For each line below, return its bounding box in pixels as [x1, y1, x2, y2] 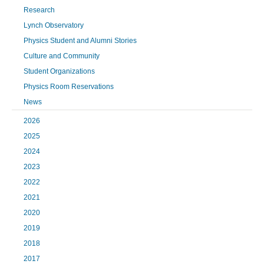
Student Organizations [24, 67, 95, 75]
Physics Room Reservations [24, 82, 114, 91]
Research [24, 5, 55, 14]
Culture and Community [24, 51, 100, 60]
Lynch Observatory [24, 21, 84, 29]
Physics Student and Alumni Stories [24, 36, 137, 45]
